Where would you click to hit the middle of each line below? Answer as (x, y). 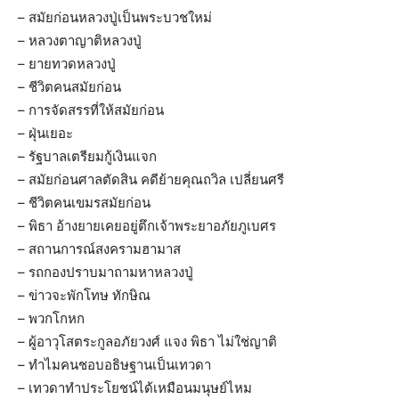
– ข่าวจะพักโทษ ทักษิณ (84, 296)
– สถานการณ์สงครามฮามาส (99, 249)
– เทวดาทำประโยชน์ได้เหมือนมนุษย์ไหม (135, 388)
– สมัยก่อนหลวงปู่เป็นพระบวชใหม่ (115, 18)
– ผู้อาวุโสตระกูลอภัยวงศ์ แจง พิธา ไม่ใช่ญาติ (147, 342)
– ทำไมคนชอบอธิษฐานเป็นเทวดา (114, 365)
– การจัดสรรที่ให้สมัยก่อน (91, 110)
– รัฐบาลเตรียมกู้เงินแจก (87, 157)
